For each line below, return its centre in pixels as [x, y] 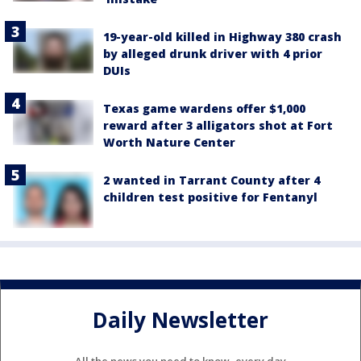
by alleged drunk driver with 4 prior [213, 54]
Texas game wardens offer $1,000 [204, 108]
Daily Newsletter [180, 320]
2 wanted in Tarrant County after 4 [212, 180]
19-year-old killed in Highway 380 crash [222, 37]
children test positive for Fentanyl [210, 197]
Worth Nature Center [169, 142]
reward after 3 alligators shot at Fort [218, 125]
